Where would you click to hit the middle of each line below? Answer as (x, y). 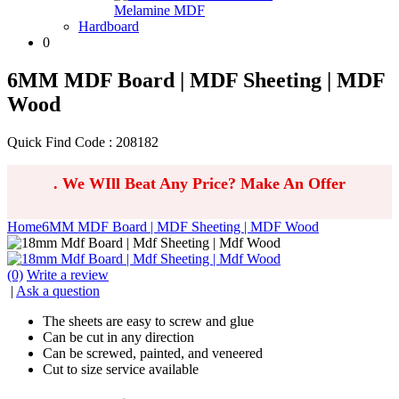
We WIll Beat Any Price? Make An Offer (202, 183)
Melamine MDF (159, 10)
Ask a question (58, 290)
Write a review (68, 274)
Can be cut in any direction (118, 337)
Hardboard (109, 26)
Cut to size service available (121, 369)
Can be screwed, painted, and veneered (153, 353)
